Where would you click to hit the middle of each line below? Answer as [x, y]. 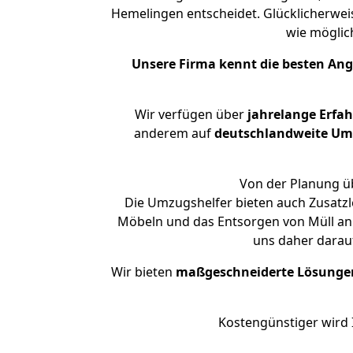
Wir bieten [143, 272]
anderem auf [174, 133]
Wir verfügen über [190, 114]
